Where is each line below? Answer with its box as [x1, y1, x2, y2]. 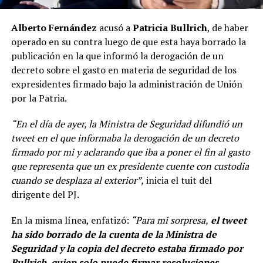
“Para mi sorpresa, [129, 213, 208, 227]
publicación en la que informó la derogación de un [11, 49, 224, 62]
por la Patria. [11, 91, 67, 104]
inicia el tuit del [143, 173, 212, 187]
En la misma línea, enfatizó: [11, 213, 129, 227]
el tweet [208, 213, 247, 227]
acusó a [96, 21, 133, 34]
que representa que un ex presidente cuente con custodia [11, 159, 249, 173]
